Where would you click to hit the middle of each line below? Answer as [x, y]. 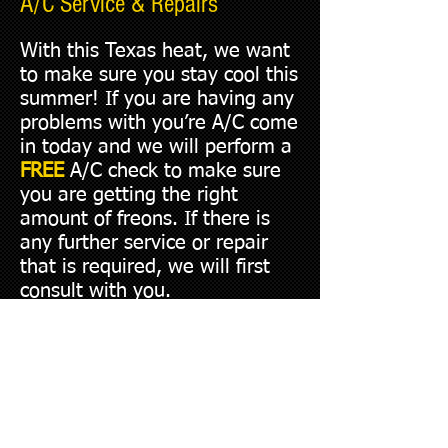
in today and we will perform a [156, 147]
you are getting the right [129, 195]
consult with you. [95, 291]
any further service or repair [144, 243]
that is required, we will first [145, 267]
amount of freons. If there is [145, 219]
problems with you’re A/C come [159, 123]
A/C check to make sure [175, 171]
